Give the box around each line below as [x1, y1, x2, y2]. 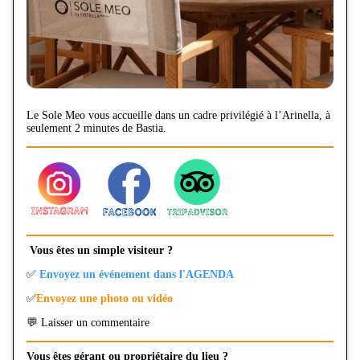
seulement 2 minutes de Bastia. [27, 122, 166, 134]
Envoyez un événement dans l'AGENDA [39, 268, 234, 280]
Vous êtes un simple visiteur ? [27, 244, 176, 256]
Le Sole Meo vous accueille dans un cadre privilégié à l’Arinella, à [27, 109, 330, 121]
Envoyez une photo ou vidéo [36, 292, 173, 305]
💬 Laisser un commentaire [27, 317, 149, 329]
